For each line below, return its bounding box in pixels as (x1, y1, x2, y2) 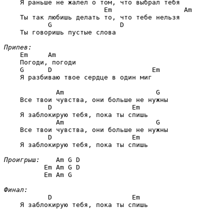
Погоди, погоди (4, 58, 76, 66)
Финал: (4, 185, 28, 193)
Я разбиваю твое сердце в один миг (4, 73, 152, 81)
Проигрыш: (4, 155, 40, 163)
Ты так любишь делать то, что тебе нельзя (4, 13, 180, 21)
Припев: (4, 43, 32, 51)
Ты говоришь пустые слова (4, 28, 116, 36)
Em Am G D (44, 163, 80, 171)
